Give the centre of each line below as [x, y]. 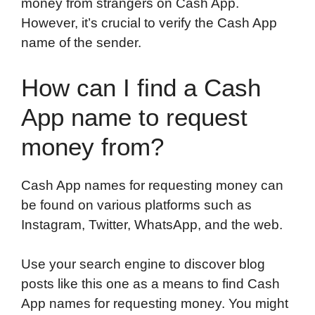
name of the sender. [81, 43]
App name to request [134, 117]
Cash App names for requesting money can [152, 185]
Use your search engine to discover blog [143, 264]
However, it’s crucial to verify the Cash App [149, 23]
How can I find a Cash [141, 87]
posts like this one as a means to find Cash [150, 284]
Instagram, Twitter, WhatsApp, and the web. [152, 224]
